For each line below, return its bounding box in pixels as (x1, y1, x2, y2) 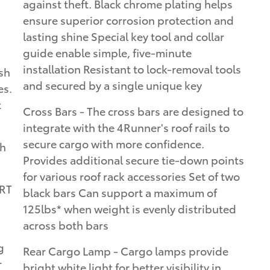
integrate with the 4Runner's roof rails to (23, 119, 230, 135)
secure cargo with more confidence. (23, 136, 204, 151)
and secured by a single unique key (23, 77, 202, 93)
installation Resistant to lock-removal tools (23, 61, 241, 77)
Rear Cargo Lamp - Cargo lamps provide (23, 243, 228, 259)
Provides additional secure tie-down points (23, 152, 244, 168)
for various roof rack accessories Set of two (23, 168, 240, 184)
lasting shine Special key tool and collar (23, 28, 224, 44)
